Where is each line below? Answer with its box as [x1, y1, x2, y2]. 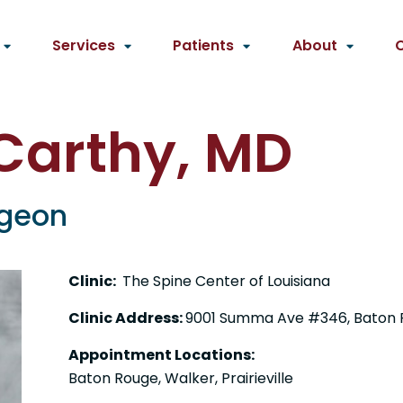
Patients [173, 35, 235, 57]
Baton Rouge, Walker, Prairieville [67, 367, 293, 389]
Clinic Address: [67, 307, 185, 328]
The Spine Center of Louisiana [118, 270, 330, 291]
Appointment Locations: [67, 344, 255, 365]
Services [52, 35, 116, 57]
